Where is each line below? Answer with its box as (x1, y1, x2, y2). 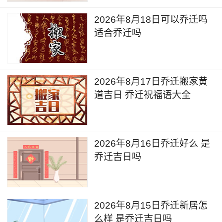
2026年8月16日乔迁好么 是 (94, 138, 211, 149)
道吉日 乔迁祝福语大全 (94, 90, 191, 101)
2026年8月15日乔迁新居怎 (94, 200, 208, 211)
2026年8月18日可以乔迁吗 (94, 14, 208, 25)
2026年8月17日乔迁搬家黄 (94, 76, 208, 87)
